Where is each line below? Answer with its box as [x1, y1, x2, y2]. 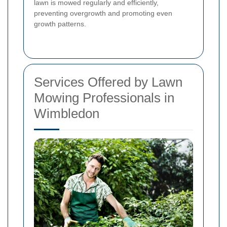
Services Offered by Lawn [34, 74, 182, 90]
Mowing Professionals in [34, 90, 174, 105]
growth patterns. [34, 19, 86, 28]
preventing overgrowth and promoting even [34, 9, 172, 17]
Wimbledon [34, 105, 99, 121]
